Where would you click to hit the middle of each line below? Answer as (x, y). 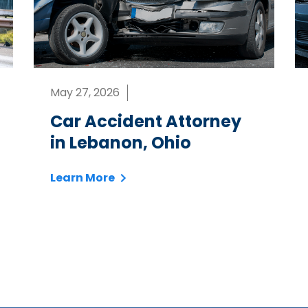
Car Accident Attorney (146, 122)
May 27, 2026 (85, 93)
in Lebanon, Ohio (121, 143)
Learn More (82, 178)
